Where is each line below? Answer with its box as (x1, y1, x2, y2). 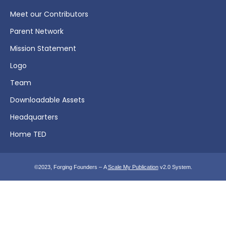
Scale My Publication (107, 163, 158, 170)
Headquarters (10, 111, 58, 122)
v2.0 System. (158, 163, 192, 170)
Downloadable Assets (10, 94, 85, 105)
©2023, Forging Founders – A (34, 163, 108, 170)
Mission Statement (10, 43, 76, 53)
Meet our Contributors (10, 9, 88, 19)
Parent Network (10, 26, 64, 36)
